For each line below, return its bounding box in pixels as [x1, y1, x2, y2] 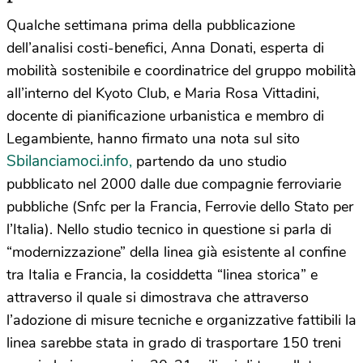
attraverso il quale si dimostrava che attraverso [6, 287, 309, 307]
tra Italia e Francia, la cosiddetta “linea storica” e [6, 264, 318, 284]
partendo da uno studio [132, 151, 287, 171]
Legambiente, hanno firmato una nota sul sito [6, 128, 300, 148]
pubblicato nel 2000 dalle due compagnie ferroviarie [6, 173, 341, 194]
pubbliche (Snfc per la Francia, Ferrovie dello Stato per [6, 196, 353, 216]
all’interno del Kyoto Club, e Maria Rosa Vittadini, [6, 83, 319, 103]
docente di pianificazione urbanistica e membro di [6, 105, 324, 126]
